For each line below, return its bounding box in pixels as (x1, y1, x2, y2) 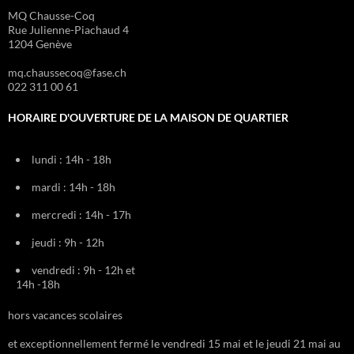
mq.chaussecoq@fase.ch (8, 66, 126, 80)
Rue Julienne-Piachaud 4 (8, 23, 129, 37)
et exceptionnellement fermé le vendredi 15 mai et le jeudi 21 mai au (8, 337, 341, 351)
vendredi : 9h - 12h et (32, 263, 135, 277)
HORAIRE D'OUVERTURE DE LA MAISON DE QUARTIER (8, 111, 288, 125)
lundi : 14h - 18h (32, 153, 111, 167)
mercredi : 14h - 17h (32, 208, 131, 222)
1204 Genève (8, 37, 72, 51)
